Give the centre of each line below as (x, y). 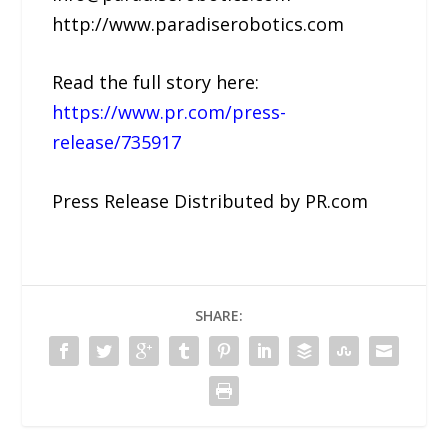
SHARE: (219, 315)
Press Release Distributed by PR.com (210, 201)
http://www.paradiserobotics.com (198, 23)
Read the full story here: (156, 82)
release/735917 (117, 142)
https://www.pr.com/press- (169, 112)
